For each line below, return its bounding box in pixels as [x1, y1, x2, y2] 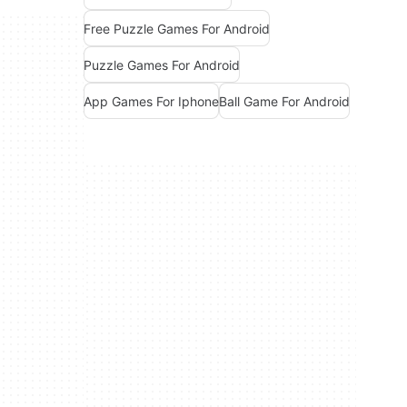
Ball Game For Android [219, 93, 350, 109]
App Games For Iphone [84, 93, 219, 109]
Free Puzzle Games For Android [84, 20, 270, 36]
